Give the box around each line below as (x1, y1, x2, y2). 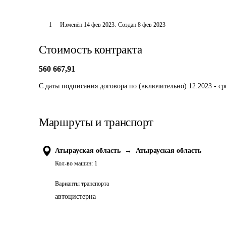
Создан (118, 21, 136, 28)
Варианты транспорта (55, 180, 109, 187)
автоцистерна (55, 193, 96, 200)
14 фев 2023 (83, 21, 115, 28)
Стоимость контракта (39, 43, 142, 56)
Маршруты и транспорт (39, 116, 153, 129)
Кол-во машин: (55, 160, 93, 167)
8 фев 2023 (137, 21, 165, 28)
